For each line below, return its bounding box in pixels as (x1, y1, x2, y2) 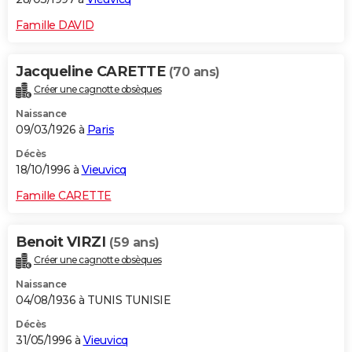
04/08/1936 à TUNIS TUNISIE (16, 292, 170, 307)
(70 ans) (168, 64, 220, 79)
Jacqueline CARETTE (16, 62, 169, 80)
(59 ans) (108, 234, 159, 250)
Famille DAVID (16, 17, 94, 32)
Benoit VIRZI (16, 233, 109, 251)
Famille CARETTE (16, 188, 112, 203)
